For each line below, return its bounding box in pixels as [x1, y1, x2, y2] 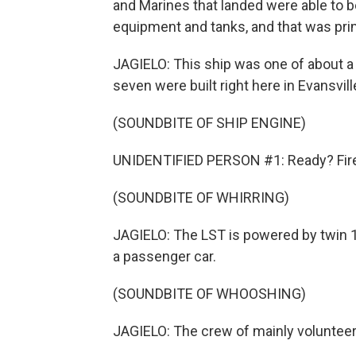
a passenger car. [113, 248, 216, 265]
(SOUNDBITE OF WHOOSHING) [113, 285, 306, 302]
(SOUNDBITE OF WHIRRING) [113, 189, 289, 206]
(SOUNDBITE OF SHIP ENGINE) [113, 114, 306, 131]
